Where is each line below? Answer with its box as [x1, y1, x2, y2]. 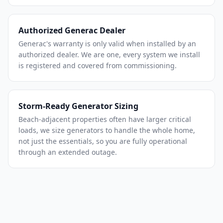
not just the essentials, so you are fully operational [18, 136, 187, 146]
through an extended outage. [18, 147, 117, 157]
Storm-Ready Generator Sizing [18, 101, 138, 111]
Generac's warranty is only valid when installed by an [18, 39, 196, 48]
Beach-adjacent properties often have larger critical [18, 114, 191, 124]
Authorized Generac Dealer [18, 25, 125, 36]
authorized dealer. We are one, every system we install [18, 50, 200, 59]
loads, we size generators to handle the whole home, [18, 125, 195, 135]
